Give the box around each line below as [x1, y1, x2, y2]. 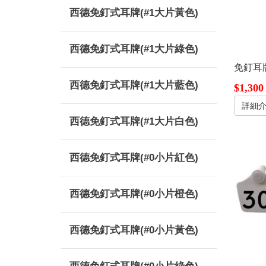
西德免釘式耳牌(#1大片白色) [69, 116, 198, 127]
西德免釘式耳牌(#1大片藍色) [69, 80, 198, 91]
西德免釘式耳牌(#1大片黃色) [69, 7, 198, 18]
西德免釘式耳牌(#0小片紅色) [69, 152, 198, 163]
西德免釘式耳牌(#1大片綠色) [69, 43, 198, 55]
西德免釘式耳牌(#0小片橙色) [69, 188, 198, 199]
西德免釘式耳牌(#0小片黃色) [69, 224, 198, 236]
